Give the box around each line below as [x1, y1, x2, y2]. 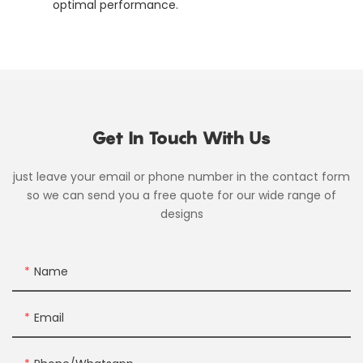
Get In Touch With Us [92, 127, 271, 148]
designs [160, 206, 203, 222]
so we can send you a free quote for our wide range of [27, 187, 336, 203]
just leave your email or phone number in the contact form [13, 169, 350, 185]
